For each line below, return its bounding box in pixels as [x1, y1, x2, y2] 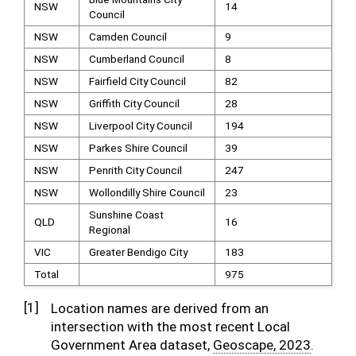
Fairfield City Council [88, 75, 186, 87]
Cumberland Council [88, 52, 184, 65]
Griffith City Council [88, 97, 180, 110]
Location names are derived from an [51, 300, 269, 316]
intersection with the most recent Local [51, 319, 290, 335]
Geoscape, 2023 [213, 337, 311, 353]
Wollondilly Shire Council [88, 186, 205, 199]
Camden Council [88, 30, 167, 43]
